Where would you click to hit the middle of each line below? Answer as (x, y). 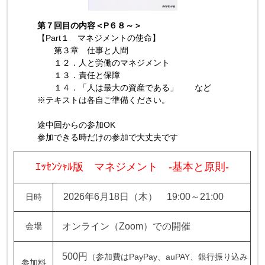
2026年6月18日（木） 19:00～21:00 (144, 196)
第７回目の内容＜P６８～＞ (90, 25)
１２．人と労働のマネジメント (104, 62)
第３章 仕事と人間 (83, 50)
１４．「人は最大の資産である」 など (125, 87)
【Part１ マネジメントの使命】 (99, 38)
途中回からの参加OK (77, 125)
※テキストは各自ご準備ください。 (104, 100)
